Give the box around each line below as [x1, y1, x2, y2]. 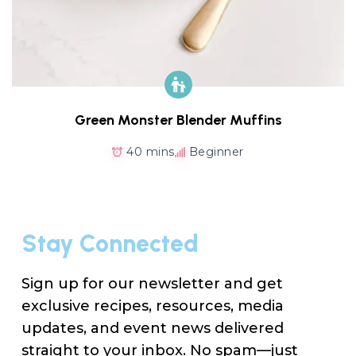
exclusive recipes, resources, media [21, 297, 284, 315]
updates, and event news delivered [21, 319, 284, 338]
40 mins [126, 145, 175, 160]
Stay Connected [21, 229, 199, 259]
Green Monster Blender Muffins [74, 111, 282, 130]
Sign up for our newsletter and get [21, 275, 283, 293]
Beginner [188, 145, 244, 160]
